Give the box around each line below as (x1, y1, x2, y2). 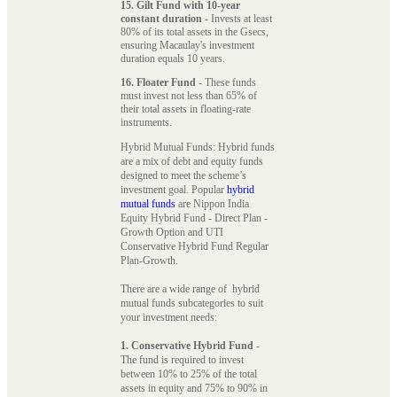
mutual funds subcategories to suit (121, 296, 263, 309)
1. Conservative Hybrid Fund (121, 339, 253, 352)
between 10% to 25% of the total (121, 367, 257, 380)
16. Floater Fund (121, 75, 196, 89)
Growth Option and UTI (121, 225, 223, 238)
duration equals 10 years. (121, 51, 225, 65)
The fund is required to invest (121, 353, 244, 366)
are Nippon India (175, 197, 249, 210)
